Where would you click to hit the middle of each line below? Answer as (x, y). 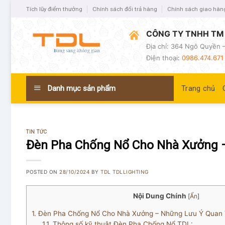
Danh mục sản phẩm (81, 89)
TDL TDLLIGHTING (125, 172)
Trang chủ (198, 88)
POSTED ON (43, 172)
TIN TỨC (37, 132)
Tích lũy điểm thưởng (54, 9)
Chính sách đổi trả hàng (125, 9)
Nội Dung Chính (159, 196)
